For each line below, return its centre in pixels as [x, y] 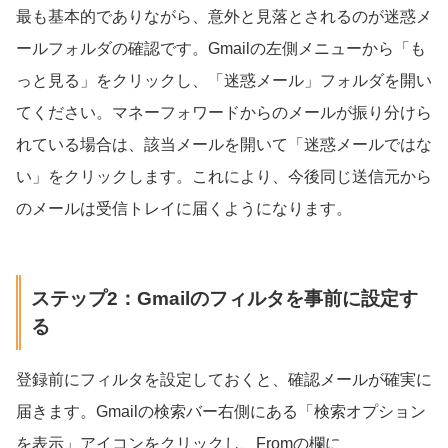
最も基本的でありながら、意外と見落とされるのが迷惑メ [224, 17]
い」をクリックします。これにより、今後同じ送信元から [224, 177]
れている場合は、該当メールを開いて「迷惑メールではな [224, 145]
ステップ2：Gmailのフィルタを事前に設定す [224, 298]
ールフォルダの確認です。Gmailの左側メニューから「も [221, 49]
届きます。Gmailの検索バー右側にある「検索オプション [221, 411]
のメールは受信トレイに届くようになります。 [184, 209]
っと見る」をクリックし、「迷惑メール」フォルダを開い [224, 81]
